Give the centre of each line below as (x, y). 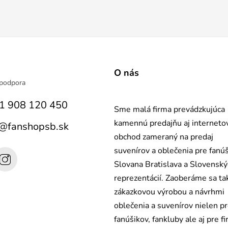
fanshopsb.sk (38, 126)
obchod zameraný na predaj (164, 137)
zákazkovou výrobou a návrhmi (169, 192)
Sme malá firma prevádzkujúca (169, 109)
